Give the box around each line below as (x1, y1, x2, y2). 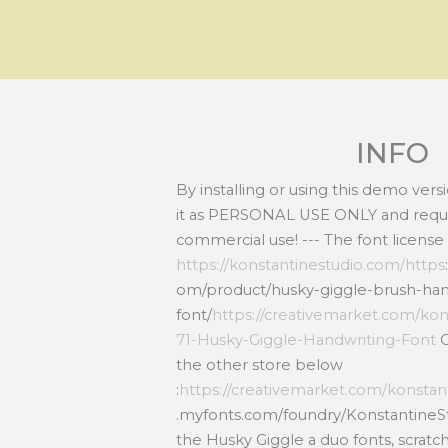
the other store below (176, 355, 344, 374)
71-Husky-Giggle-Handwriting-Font (176, 330, 437, 349)
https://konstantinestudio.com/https (176, 255, 446, 274)
